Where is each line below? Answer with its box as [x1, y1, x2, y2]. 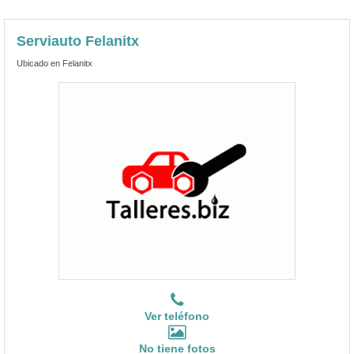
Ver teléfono [145, 309, 209, 322]
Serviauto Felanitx [17, 32, 139, 49]
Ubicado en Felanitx [17, 58, 92, 68]
